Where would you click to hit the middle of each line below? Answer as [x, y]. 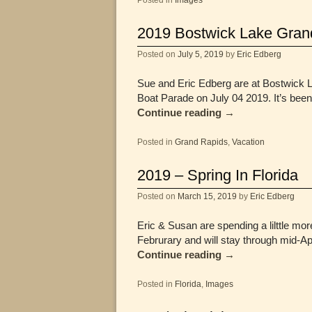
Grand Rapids [201, 141]
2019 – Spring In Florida [218, 175]
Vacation [248, 141]
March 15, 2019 [207, 196]
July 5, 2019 [201, 54]
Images [219, 283]
